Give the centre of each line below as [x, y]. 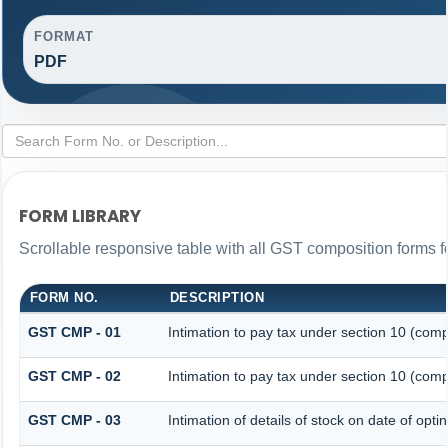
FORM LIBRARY [79, 216]
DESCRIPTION [217, 297]
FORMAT [64, 36]
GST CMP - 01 [74, 331]
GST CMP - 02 [74, 375]
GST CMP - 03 [74, 419]
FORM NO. [64, 297]
